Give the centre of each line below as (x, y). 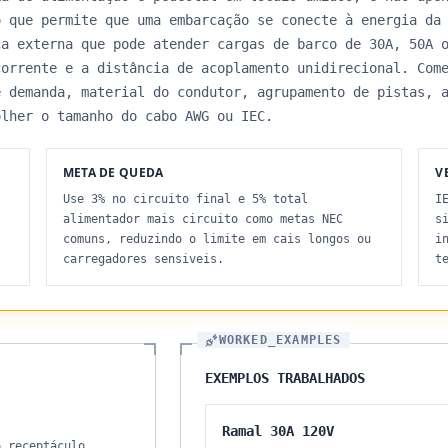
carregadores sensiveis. (143, 259)
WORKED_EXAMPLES (280, 340)
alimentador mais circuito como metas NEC (202, 219)
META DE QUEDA (113, 172)
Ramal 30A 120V (277, 431)
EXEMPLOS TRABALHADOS (284, 378)
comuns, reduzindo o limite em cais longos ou (216, 239)
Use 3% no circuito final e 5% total (185, 199)
